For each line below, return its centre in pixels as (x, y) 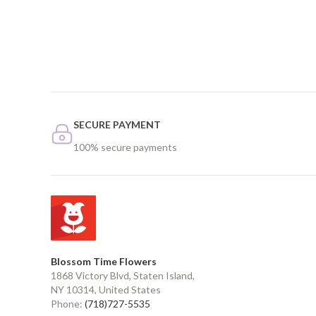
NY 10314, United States (106, 290)
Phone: (68, 304)
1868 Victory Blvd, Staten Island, (123, 276)
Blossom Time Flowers (104, 262)
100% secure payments (125, 147)
